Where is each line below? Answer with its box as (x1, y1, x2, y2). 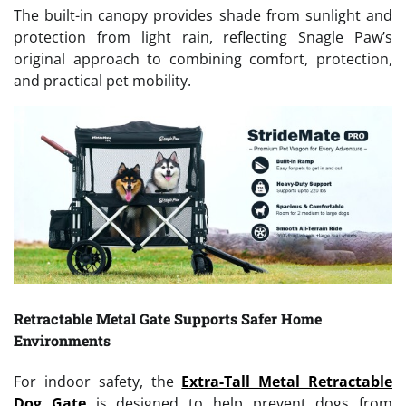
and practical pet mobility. (14, 71, 191, 92)
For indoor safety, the (14, 372, 182, 392)
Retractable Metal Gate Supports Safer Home (14, 309, 322, 329)
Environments (14, 331, 111, 351)
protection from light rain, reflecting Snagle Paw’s (14, 27, 392, 48)
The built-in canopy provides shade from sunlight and (14, 5, 392, 26)
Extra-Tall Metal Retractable (181, 372, 393, 392)
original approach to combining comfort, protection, (14, 49, 392, 70)
